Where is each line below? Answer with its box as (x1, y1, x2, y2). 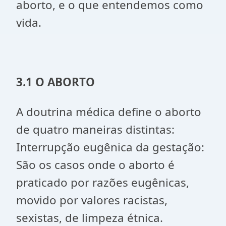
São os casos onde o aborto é (16, 157, 175, 173)
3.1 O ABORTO (16, 74, 95, 90)
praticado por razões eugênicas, (16, 175, 189, 190)
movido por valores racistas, (16, 192, 167, 208)
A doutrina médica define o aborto (16, 104, 201, 120)
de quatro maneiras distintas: (16, 122, 175, 137)
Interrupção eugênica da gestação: (16, 139, 204, 155)
